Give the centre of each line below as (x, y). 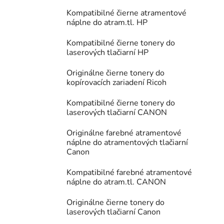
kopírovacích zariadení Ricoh (116, 83)
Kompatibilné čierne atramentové (126, 13)
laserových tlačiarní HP (107, 53)
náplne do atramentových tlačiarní (127, 143)
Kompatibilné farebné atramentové (129, 173)
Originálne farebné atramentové (124, 133)
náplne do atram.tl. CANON (116, 182)
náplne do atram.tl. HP (107, 23)
